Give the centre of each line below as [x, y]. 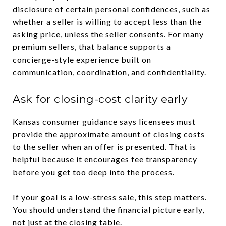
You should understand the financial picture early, [108, 209]
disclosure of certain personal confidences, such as [111, 9]
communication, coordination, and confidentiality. [109, 72]
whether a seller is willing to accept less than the [107, 21]
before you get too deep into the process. [94, 172]
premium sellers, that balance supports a [92, 46]
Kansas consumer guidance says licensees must [104, 121]
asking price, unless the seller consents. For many [108, 34]
